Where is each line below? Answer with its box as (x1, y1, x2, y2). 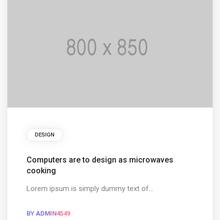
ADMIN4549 (35, 210, 70, 217)
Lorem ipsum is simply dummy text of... (26, 184, 153, 193)
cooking (26, 166, 56, 175)
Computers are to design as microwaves (26, 155, 173, 165)
